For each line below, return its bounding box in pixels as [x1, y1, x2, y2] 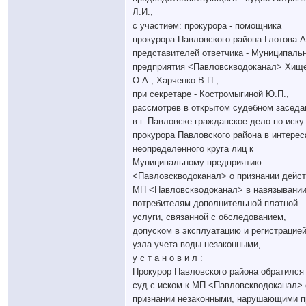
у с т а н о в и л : [133, 253, 203, 263]
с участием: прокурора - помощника [133, 20, 281, 31]
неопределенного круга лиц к [133, 143, 253, 154]
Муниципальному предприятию [133, 157, 262, 167]
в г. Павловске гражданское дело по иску [133, 116, 304, 126]
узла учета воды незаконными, [133, 239, 261, 249]
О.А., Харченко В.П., [133, 75, 219, 85]
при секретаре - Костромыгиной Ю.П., [133, 89, 289, 99]
